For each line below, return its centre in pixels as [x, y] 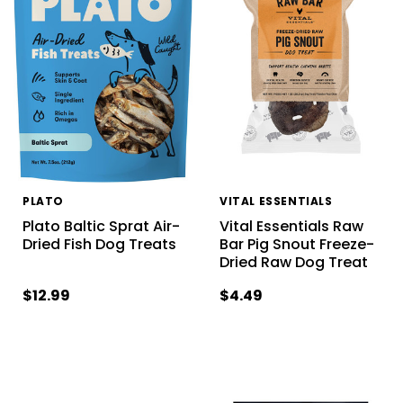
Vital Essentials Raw [291, 226]
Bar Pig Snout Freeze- [296, 244]
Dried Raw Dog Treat [293, 262]
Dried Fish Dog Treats [99, 244]
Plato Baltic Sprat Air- [101, 226]
